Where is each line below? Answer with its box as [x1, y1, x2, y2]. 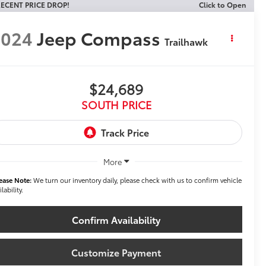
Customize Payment [71, 245, 161, 259]
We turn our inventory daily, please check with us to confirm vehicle [31, 175, 242, 185]
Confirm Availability [72, 212, 160, 226]
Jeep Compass [37, 25, 161, 51]
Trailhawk [164, 34, 208, 49]
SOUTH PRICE [81, 97, 151, 113]
